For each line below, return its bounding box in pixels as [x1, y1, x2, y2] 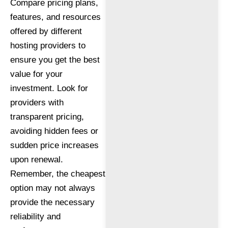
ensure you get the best [10, 55, 100, 65]
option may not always [10, 183, 95, 193]
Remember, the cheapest [10, 169, 105, 179]
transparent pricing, [10, 112, 84, 122]
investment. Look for [10, 83, 88, 93]
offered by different [10, 26, 82, 36]
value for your [10, 69, 63, 79]
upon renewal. [10, 155, 63, 164]
